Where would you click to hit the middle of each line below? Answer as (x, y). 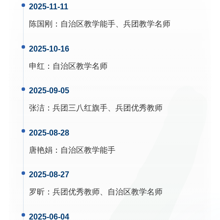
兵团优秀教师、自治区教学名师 (108, 192)
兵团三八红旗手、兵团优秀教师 (108, 108)
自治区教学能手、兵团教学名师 (116, 24)
